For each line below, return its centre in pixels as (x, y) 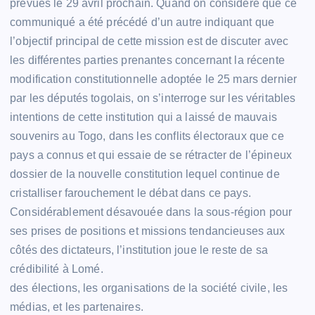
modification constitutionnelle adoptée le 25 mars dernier (154, 79)
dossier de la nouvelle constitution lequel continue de (145, 174)
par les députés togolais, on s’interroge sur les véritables (153, 98)
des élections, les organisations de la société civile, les (149, 288)
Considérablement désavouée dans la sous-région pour (151, 212)
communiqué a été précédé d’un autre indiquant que (142, 22)
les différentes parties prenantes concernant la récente (147, 60)
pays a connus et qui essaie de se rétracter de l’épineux (151, 155)
